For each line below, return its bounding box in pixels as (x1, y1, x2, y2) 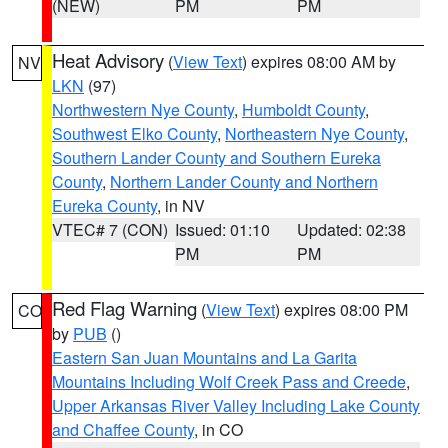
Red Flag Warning (52, 295, 197, 321)
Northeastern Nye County (225, 122, 404, 145)
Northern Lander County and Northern (110, 170, 378, 193)
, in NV (157, 194, 205, 217)
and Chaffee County (52, 418, 194, 441)
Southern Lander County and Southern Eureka (52, 146, 381, 169)
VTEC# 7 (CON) (52, 218, 168, 241)
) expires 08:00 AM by (242, 50, 396, 73)
